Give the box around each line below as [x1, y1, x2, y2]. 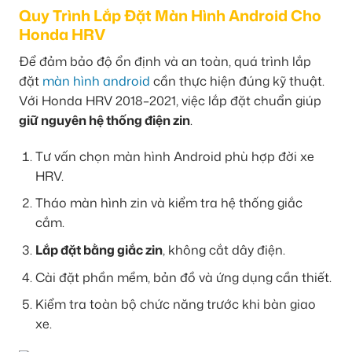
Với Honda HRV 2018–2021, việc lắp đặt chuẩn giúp [19, 92, 321, 110]
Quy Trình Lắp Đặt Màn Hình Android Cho [19, 5, 321, 27]
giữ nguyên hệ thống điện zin [19, 112, 190, 130]
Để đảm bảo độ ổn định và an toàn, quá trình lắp [19, 53, 311, 71]
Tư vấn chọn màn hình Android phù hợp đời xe [35, 147, 314, 165]
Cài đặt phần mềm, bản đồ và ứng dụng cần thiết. [35, 268, 332, 286]
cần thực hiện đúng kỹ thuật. [150, 72, 324, 90]
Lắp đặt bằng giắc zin [35, 241, 163, 259]
